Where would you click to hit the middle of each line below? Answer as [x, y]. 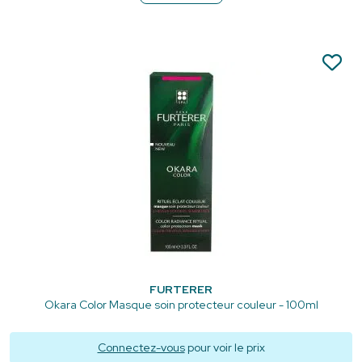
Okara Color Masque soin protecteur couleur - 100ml [181, 304]
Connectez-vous [141, 347]
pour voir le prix [225, 347]
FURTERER [181, 289]
